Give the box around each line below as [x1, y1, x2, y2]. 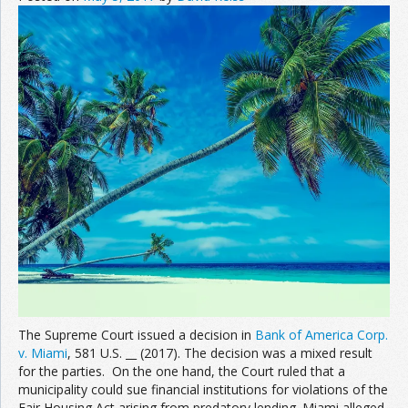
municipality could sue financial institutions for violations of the [18, 380, 388, 398]
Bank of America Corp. [255, 325, 388, 343]
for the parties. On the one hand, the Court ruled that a [18, 362, 345, 380]
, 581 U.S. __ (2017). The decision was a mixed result [67, 343, 372, 362]
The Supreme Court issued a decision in [18, 325, 255, 343]
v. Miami [18, 343, 67, 362]
